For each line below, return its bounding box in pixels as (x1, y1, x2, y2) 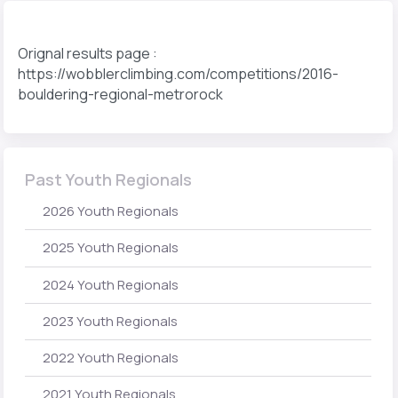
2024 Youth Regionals (43, 275, 179, 294)
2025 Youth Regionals (43, 238, 179, 258)
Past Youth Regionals (25, 169, 192, 191)
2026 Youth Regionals (43, 202, 179, 221)
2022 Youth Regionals (43, 348, 179, 368)
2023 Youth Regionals (43, 311, 178, 330)
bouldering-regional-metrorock (18, 84, 223, 105)
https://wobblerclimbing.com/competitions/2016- (18, 64, 338, 84)
